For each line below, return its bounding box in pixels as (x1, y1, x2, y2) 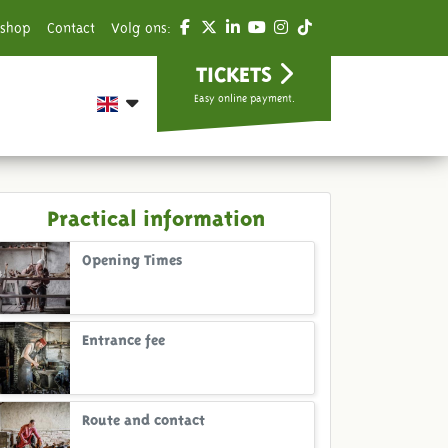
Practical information (46, 209, 265, 221)
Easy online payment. (193, 92, 295, 104)
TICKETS (195, 65, 278, 77)
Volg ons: (111, 20, 175, 36)
